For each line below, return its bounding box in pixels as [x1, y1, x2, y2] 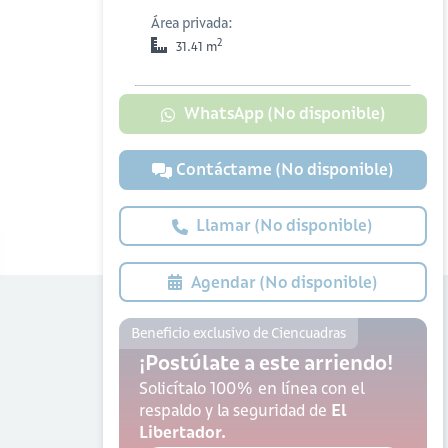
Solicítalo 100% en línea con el [138, 378, 364, 398]
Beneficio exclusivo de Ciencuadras [130, 324, 346, 342]
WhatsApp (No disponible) [183, 103, 386, 124]
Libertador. [138, 422, 226, 442]
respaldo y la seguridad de [138, 400, 331, 420]
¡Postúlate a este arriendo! [138, 350, 393, 375]
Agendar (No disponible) [191, 272, 378, 292]
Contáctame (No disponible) [175, 159, 394, 180]
